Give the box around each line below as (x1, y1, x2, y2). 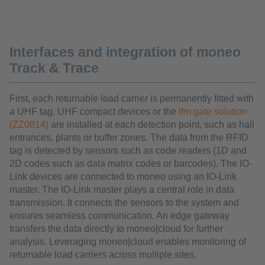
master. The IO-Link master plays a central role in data (9, 185, 234, 195)
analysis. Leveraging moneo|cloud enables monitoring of (9, 237, 246, 247)
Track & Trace (9, 60, 99, 76)
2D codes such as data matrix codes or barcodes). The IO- (9, 159, 252, 169)
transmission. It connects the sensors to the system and (9, 198, 239, 208)
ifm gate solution (179, 106, 247, 117)
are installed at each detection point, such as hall (49, 119, 254, 130)
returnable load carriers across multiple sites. (9, 250, 196, 260)
